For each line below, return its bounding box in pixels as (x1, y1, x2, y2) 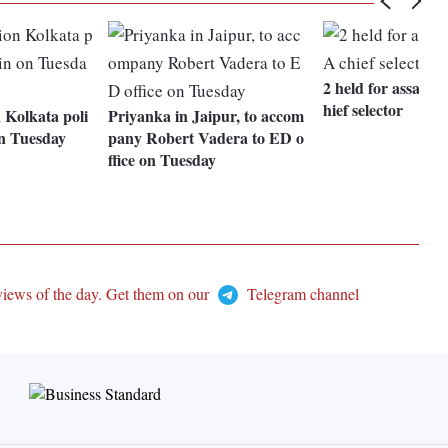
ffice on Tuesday (108, 148, 217, 172)
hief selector (323, 98, 404, 122)
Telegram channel (242, 283, 359, 305)
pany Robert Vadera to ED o (108, 126, 305, 150)
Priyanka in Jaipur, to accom (108, 104, 305, 128)
